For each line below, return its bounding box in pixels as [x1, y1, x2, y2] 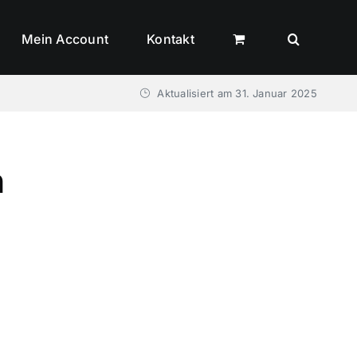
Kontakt [147, 30, 194, 47]
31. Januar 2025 [235, 87, 317, 100]
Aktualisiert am [154, 87, 236, 100]
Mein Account [22, 30, 109, 47]
